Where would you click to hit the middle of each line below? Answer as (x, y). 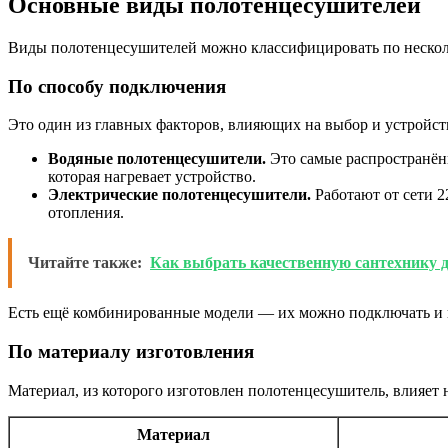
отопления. (86, 213)
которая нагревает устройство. (152, 177)
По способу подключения (117, 86)
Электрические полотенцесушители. (179, 195)
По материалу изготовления (131, 351)
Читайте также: (85, 263)
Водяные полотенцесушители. (157, 159)
